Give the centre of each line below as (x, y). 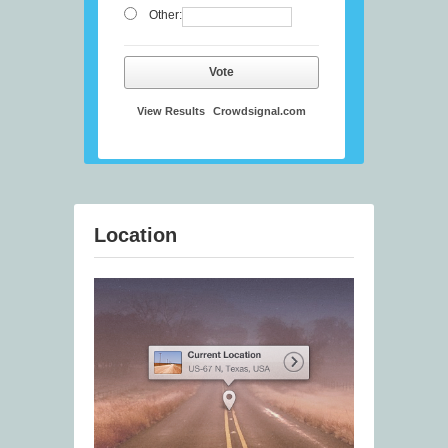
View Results (171, 111)
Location (135, 235)
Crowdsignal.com (259, 111)
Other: (165, 15)
